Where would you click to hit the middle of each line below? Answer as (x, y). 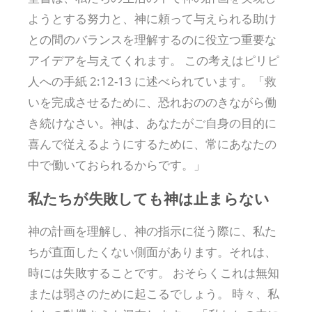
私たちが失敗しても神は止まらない (149, 198)
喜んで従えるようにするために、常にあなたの (152, 143)
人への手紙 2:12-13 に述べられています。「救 (152, 81)
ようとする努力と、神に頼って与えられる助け (152, 18)
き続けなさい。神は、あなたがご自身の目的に (152, 123)
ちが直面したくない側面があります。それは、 (152, 251)
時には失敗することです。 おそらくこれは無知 (154, 272)
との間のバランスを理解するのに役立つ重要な (152, 39)
